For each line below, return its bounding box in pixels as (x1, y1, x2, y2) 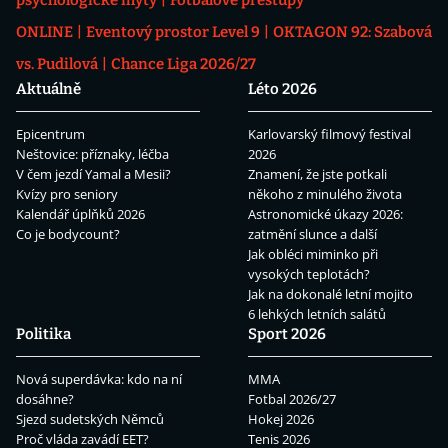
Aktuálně (16, 79, 81, 98)
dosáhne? (16, 389, 74, 408)
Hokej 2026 (248, 409, 314, 428)
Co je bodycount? (16, 224, 120, 243)
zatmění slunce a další (248, 224, 377, 243)
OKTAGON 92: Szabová (273, 22, 432, 41)
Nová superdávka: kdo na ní (16, 369, 182, 388)
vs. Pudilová (16, 54, 98, 73)
